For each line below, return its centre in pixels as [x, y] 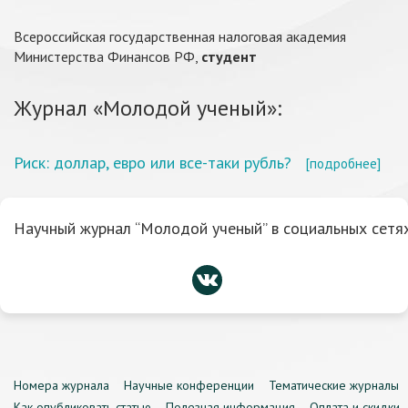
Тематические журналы [334, 385]
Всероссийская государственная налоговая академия [180, 36]
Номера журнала [61, 385]
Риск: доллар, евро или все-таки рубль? [153, 163]
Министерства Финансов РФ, [107, 56]
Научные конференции [189, 385]
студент [229, 56]
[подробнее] [343, 163]
